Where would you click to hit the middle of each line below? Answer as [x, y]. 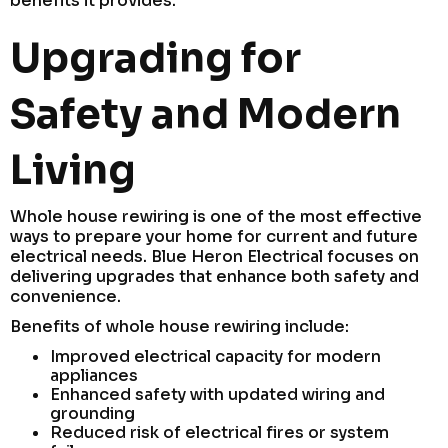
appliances [94, 375]
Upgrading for [155, 58]
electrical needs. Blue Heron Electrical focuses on [214, 256]
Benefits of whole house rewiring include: [179, 326]
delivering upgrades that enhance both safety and [214, 276]
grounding [92, 413]
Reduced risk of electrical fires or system [219, 432]
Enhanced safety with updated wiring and [217, 394]
